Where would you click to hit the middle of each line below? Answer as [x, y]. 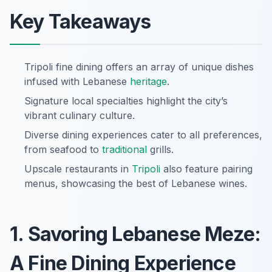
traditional [124, 150]
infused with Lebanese [77, 82]
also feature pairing [206, 169]
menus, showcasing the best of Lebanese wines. [136, 184]
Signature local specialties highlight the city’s [126, 101]
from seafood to [63, 150]
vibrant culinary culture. [80, 116]
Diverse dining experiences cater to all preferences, [143, 135]
